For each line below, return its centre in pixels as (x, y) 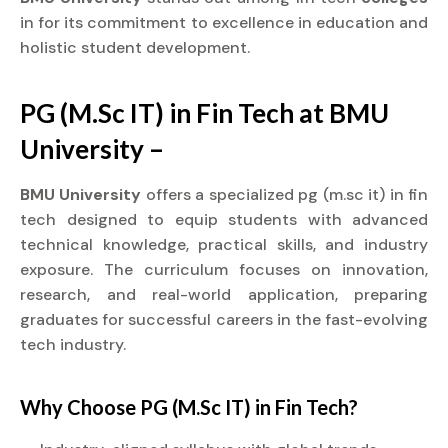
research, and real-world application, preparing (224, 294)
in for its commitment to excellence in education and (224, 22)
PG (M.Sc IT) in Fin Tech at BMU (204, 113)
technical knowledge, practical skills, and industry (224, 244)
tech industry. (73, 344)
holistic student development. (135, 47)
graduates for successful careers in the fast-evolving (224, 319)
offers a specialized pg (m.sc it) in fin (287, 194)
